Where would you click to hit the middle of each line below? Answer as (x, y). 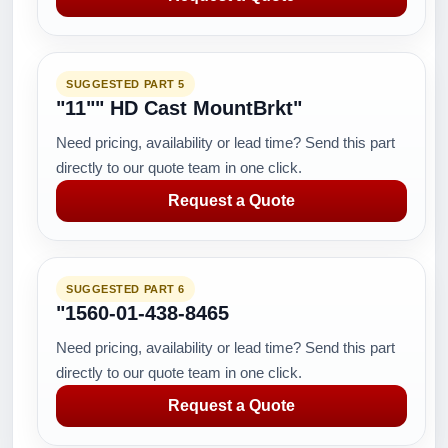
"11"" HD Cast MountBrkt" (179, 108)
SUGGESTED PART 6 (125, 289)
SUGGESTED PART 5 (125, 84)
